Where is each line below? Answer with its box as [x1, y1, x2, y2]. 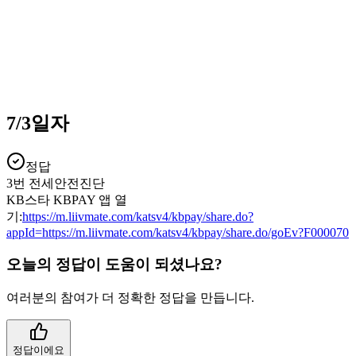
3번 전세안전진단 [6, 176, 105, 190]
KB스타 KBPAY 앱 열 [6, 192, 127, 207]
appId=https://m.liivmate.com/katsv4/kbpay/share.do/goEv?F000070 [6, 225, 349, 239]
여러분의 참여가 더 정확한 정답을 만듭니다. [6, 291, 254, 305]
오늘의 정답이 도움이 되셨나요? [6, 256, 222, 273]
